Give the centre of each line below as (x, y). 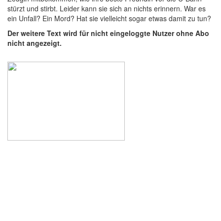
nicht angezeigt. (35, 43)
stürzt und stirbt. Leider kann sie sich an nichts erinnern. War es (107, 8)
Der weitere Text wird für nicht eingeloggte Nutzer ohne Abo (108, 33)
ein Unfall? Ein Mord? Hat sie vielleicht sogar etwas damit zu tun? (109, 18)
